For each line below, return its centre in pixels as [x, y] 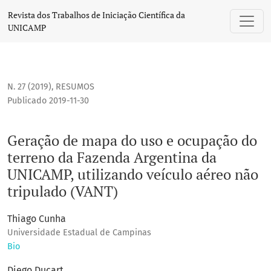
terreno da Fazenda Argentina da [112, 158]
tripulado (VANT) [63, 191]
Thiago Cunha [37, 219]
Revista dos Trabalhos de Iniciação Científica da [96, 15]
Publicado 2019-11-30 [48, 101]
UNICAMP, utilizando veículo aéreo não [133, 175]
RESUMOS [75, 87]
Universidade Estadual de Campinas [79, 233]
